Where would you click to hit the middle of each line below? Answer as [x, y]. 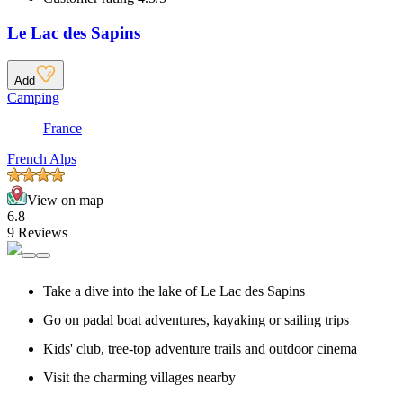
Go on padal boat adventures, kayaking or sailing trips [196, 320]
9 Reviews [37, 233]
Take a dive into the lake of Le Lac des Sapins [174, 291]
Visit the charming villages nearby [139, 378]
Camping [33, 98]
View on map [65, 201]
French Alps [42, 159]
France [63, 129]
